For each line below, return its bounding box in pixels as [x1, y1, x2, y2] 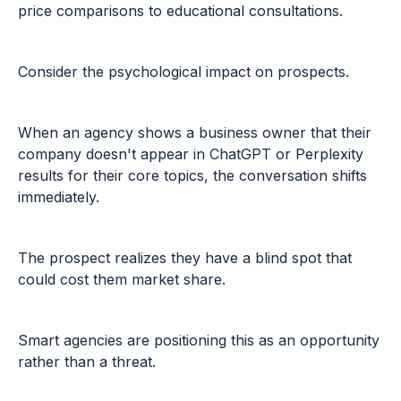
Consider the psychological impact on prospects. [18, 63, 354, 81]
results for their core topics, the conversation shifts [18, 166, 367, 185]
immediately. [18, 188, 104, 207]
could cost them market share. [18, 270, 226, 289]
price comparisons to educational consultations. [18, 2, 343, 21]
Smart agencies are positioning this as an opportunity [18, 331, 380, 350]
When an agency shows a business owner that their [18, 124, 371, 142]
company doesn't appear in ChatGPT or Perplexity [18, 145, 363, 164]
